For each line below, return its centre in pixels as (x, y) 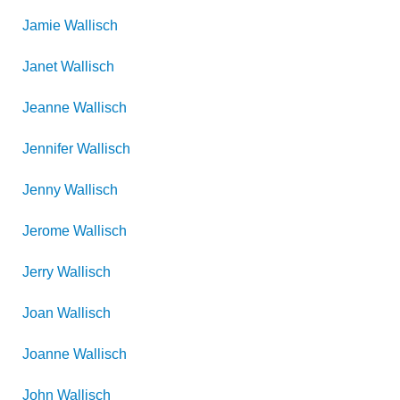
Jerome (46, 231)
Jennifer (48, 149)
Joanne (46, 354)
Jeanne (46, 108)
